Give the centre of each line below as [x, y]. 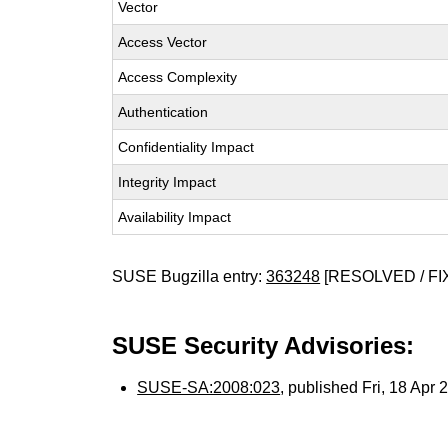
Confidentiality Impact [186, 147]
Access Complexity [178, 77]
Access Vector [163, 42]
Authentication [163, 112]
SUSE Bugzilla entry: [189, 276]
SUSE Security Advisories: [263, 345]
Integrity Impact [167, 182]
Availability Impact [175, 217]
